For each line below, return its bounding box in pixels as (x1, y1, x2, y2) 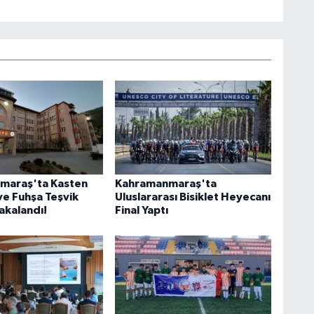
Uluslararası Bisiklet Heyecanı (114, 191, 271, 203)
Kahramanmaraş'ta (114, 178, 217, 190)
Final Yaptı (114, 205, 168, 217)
